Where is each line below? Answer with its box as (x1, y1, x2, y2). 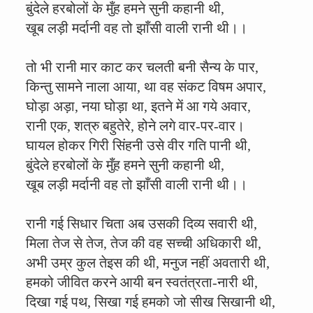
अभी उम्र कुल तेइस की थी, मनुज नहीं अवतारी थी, (26, 255, 270, 270)
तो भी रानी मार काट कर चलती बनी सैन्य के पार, (26, 59, 259, 75)
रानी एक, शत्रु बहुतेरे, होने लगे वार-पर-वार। (26, 118, 245, 133)
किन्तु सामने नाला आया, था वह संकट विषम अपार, (26, 79, 266, 94)
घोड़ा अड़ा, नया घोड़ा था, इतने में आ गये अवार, (26, 99, 251, 114)
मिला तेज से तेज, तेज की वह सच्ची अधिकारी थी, (26, 235, 261, 251)
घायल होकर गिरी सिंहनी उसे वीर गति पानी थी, (26, 138, 251, 153)
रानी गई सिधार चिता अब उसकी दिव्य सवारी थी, (26, 216, 257, 231)
